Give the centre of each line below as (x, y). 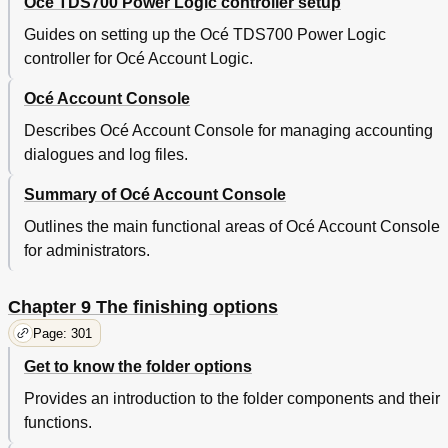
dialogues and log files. (106, 155)
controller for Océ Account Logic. (138, 59)
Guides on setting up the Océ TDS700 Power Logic (205, 35)
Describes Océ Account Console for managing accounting (228, 131)
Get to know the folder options (138, 367)
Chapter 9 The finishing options (143, 307)
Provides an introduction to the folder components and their (232, 399)
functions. (58, 423)
